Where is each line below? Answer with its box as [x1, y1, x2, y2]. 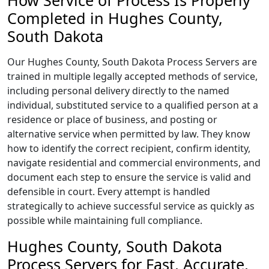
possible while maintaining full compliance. [7, 214, 202, 227]
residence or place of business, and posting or [7, 113, 217, 126]
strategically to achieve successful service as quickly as [7, 199, 255, 213]
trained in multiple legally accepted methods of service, [7, 70, 258, 83]
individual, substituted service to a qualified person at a [7, 98, 258, 112]
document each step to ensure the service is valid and [7, 171, 251, 184]
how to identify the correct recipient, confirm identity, [7, 142, 250, 155]
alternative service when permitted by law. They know [7, 127, 250, 141]
